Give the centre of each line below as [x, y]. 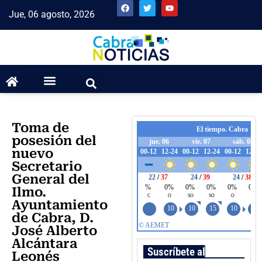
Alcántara [44, 244]
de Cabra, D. [53, 218]
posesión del [54, 141]
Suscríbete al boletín [192, 252]
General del [51, 180]
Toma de [40, 128]
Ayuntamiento [60, 205]
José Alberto [54, 231]
